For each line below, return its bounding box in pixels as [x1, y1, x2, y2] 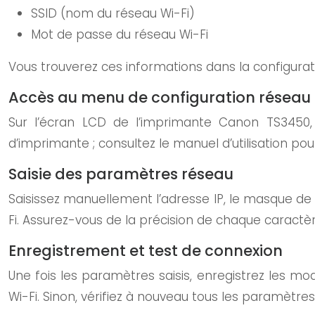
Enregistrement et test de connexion [8, 240, 283, 261]
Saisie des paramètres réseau [8, 164, 233, 184]
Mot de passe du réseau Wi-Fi [31, 26, 208, 43]
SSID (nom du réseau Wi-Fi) [31, 5, 195, 22]
